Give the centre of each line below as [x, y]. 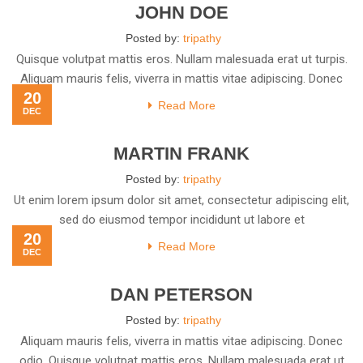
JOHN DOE [181, 13]
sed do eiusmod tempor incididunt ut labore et [181, 220]
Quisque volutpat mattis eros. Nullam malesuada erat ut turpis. [181, 59]
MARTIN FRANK [181, 154]
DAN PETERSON [181, 295]
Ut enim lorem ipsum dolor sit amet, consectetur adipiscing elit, [181, 200]
